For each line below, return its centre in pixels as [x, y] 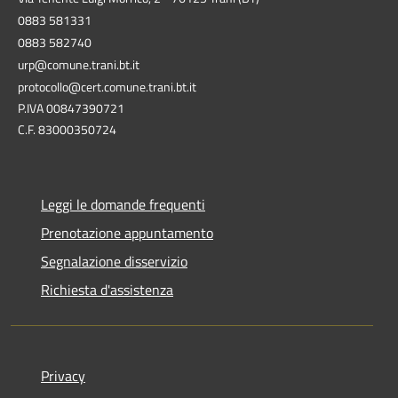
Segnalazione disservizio [114, 261]
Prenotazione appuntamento [127, 232]
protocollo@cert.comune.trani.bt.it [107, 86]
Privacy [63, 375]
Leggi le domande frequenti [123, 204]
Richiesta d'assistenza [107, 289]
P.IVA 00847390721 [71, 107]
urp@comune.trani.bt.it [79, 64]
